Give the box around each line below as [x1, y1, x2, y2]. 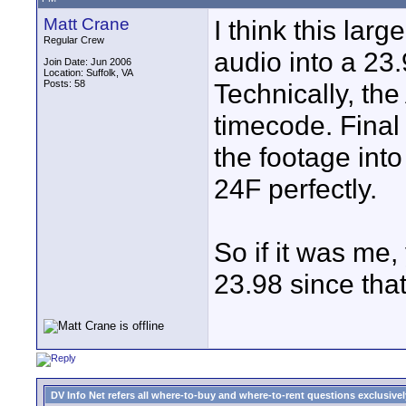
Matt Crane [43, 14, 130, 34]
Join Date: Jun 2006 [43, 56, 131, 67]
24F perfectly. [214, 173, 377, 204]
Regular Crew [43, 34, 104, 45]
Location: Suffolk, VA [43, 67, 133, 78]
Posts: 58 [43, 78, 85, 89]
